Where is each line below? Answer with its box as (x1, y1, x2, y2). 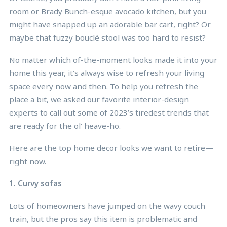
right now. (9, 156, 46, 166)
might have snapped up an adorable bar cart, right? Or (9, 19, 211, 29)
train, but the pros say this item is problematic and (9, 213, 197, 224)
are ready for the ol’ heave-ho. (9, 120, 121, 131)
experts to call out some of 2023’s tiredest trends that (9, 107, 209, 118)
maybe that (9, 32, 53, 43)
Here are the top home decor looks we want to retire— (9, 142, 213, 153)
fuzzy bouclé (53, 32, 99, 43)
